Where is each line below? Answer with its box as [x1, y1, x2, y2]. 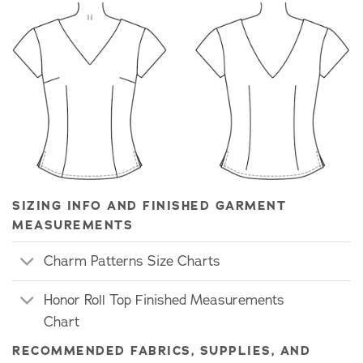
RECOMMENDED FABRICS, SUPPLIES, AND [12, 342, 310, 360]
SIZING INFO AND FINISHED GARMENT [12, 196, 286, 214]
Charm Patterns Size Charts [43, 251, 220, 271]
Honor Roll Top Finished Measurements [43, 291, 284, 310]
